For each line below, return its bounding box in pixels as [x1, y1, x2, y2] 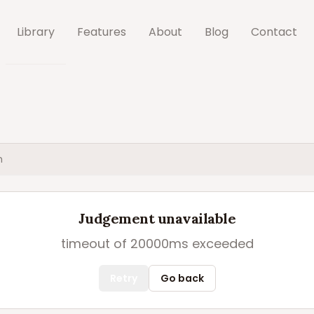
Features [77, 24, 126, 40]
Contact [251, 24, 297, 40]
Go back [160, 271, 204, 285]
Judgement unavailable [78, 210, 236, 227]
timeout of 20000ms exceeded [60, 235, 254, 252]
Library [17, 24, 55, 40]
